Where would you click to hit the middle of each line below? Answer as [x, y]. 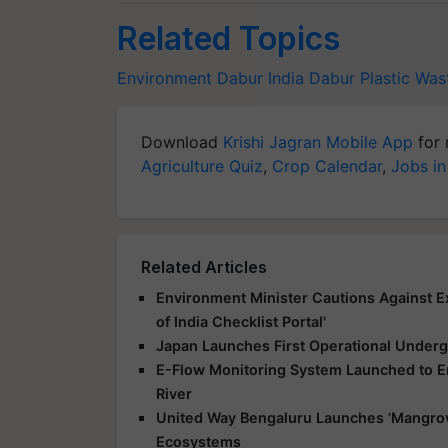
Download [182, 141]
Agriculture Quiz [202, 165]
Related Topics [228, 38]
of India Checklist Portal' [241, 321]
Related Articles [204, 266]
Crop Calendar [327, 165]
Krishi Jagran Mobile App [318, 141]
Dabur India [260, 77]
